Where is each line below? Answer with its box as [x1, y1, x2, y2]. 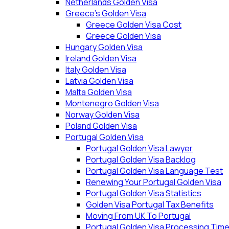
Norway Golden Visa [65, 109, 140, 120]
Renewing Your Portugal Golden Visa [86, 176, 221, 188]
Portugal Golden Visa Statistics [86, 188, 201, 199]
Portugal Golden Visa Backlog [86, 154, 196, 165]
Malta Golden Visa [65, 86, 132, 98]
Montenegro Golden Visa [65, 98, 159, 109]
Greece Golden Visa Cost [86, 19, 181, 30]
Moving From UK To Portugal [86, 210, 191, 221]
